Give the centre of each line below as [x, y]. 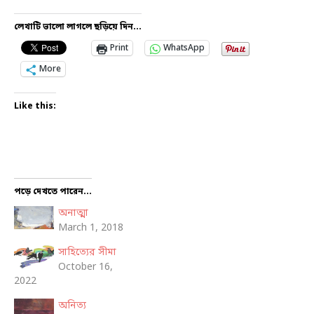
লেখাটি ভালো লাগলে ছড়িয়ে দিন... [78, 28]
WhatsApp [184, 49]
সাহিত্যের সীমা [87, 253]
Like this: [35, 107]
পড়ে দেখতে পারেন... [53, 192]
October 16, [85, 268]
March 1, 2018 [90, 228]
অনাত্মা [73, 214]
